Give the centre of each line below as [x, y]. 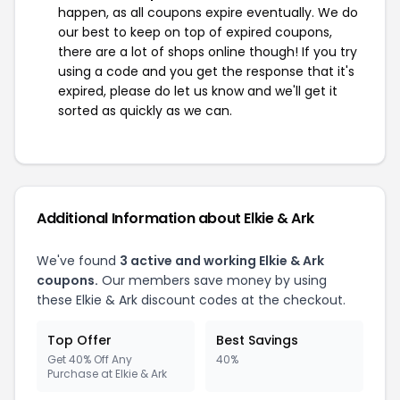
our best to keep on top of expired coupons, [195, 32]
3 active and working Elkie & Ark [222, 261]
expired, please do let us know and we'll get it [198, 91]
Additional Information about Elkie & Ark [175, 218]
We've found [78, 261]
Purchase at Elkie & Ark [107, 374]
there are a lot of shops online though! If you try [208, 52]
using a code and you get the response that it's [206, 71]
